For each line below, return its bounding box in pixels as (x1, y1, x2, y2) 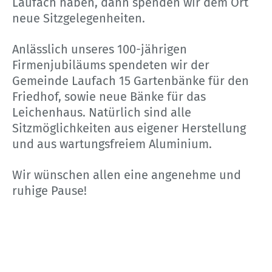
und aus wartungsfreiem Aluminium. (12, 136, 212, 151)
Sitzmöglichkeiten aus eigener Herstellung (12, 120, 246, 135)
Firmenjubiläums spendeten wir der (12, 57, 209, 72)
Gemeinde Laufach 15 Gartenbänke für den (12, 73, 249, 88)
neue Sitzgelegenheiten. (12, 10, 145, 25)
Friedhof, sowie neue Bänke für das (12, 89, 206, 104)
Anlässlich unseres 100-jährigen (12, 41, 187, 56)
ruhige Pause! (12, 183, 87, 198)
